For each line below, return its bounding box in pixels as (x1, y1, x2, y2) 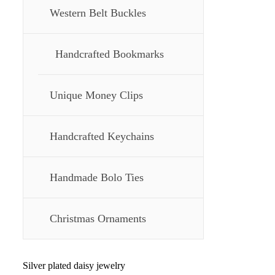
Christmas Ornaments (50, 212, 146, 225)
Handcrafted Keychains (50, 130, 154, 142)
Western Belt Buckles (50, 7, 146, 19)
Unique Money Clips (50, 89, 143, 101)
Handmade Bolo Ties (50, 171, 144, 184)
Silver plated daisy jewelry (23, 260, 125, 271)
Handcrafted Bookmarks (55, 48, 164, 60)
